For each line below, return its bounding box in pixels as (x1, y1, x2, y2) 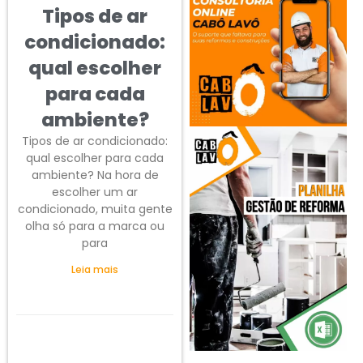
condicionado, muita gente (17, 200, 173, 217)
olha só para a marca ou (25, 217, 164, 234)
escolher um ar (52, 183, 138, 200)
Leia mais (71, 262, 118, 276)
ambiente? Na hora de (31, 166, 159, 183)
